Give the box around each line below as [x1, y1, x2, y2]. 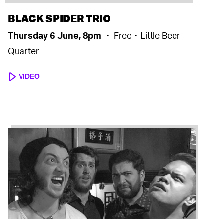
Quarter [8, 45, 39, 57]
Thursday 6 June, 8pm [8, 30, 103, 41]
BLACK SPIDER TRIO [8, 11, 111, 25]
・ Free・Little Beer [103, 30, 180, 41]
